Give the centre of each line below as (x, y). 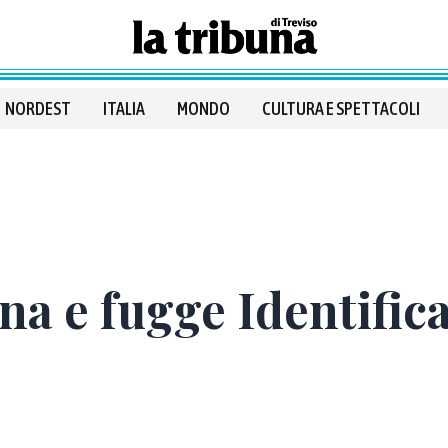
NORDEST (38, 108)
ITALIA (124, 108)
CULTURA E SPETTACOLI (341, 108)
